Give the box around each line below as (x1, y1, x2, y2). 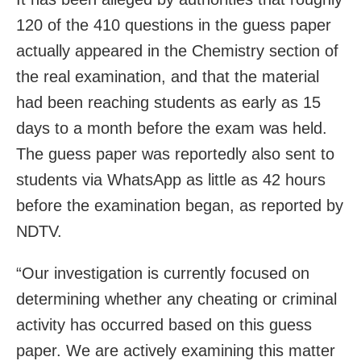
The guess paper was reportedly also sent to (16, 144, 334, 163)
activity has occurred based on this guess (16, 315, 312, 334)
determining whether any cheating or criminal (16, 289, 337, 308)
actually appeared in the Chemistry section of (16, 41, 338, 60)
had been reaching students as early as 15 (16, 93, 321, 111)
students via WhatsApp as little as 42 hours (16, 170, 326, 189)
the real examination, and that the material (16, 67, 319, 85)
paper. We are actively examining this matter (16, 341, 335, 359)
